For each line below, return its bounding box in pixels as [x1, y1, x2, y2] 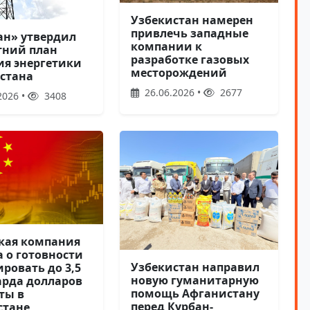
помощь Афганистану [130, 286, 259, 302]
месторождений [130, 65, 227, 81]
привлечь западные [130, 26, 248, 42]
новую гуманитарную [130, 273, 259, 289]
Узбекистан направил [130, 259, 259, 275]
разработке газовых [130, 52, 249, 68]
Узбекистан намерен [130, 12, 253, 28]
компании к [130, 39, 202, 55]
